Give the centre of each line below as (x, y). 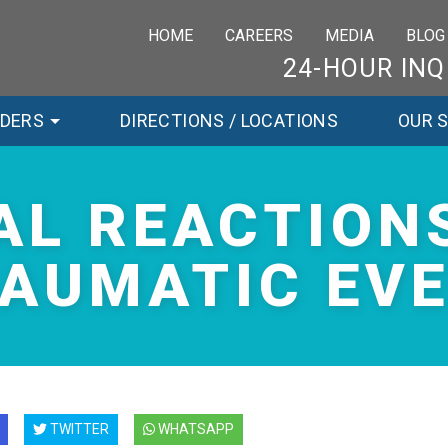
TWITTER (79, 429)
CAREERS (259, 35)
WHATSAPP (196, 429)
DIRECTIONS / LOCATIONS (229, 120)
